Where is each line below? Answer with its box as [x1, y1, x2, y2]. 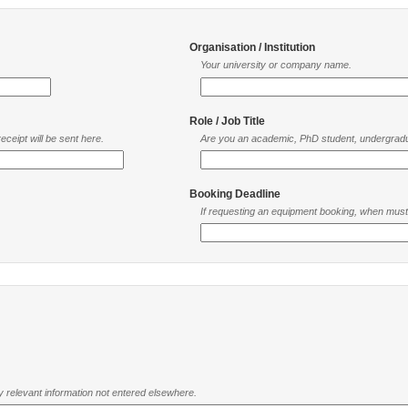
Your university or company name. [200, 59, 352, 71]
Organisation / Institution [189, 41, 315, 55]
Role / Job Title [189, 114, 265, 127]
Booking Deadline [189, 187, 280, 200]
